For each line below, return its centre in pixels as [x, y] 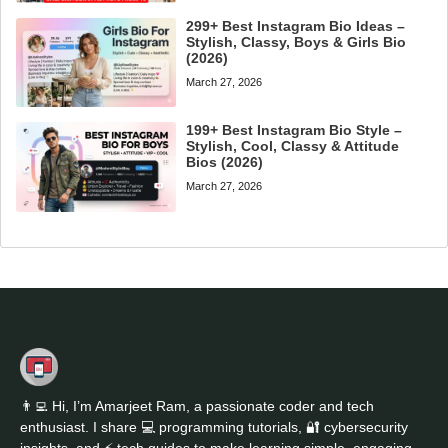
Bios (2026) [225, 162]
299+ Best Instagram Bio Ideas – [296, 25]
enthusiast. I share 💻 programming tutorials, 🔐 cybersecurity [214, 426]
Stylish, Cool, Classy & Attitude [293, 146]
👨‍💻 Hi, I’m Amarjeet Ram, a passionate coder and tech [197, 405]
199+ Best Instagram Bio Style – [294, 130]
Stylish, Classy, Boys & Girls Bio [296, 41]
